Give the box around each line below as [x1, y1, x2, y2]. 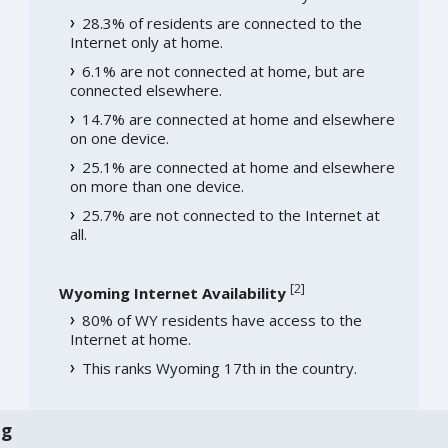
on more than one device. [69, 175, 244, 196]
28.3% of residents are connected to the [81, 12, 362, 33]
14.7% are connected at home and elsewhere [81, 108, 395, 129]
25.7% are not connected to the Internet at [81, 204, 380, 225]
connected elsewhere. [69, 79, 222, 100]
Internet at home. [69, 328, 191, 349]
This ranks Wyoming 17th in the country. [81, 357, 357, 378]
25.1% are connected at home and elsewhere [81, 156, 395, 177]
